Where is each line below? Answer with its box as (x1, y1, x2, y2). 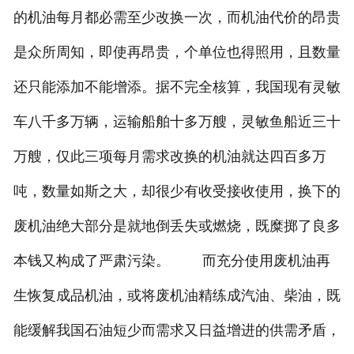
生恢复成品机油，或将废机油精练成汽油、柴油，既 (13, 288, 341, 304)
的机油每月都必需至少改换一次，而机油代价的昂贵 (13, 9, 341, 26)
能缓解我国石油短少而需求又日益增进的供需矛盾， (13, 322, 341, 339)
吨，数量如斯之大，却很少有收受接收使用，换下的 (13, 183, 341, 200)
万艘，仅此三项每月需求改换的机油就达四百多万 (13, 149, 326, 165)
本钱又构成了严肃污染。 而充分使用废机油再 (13, 253, 330, 269)
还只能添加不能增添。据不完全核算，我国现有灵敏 (13, 79, 341, 96)
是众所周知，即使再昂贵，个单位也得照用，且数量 (13, 44, 341, 61)
